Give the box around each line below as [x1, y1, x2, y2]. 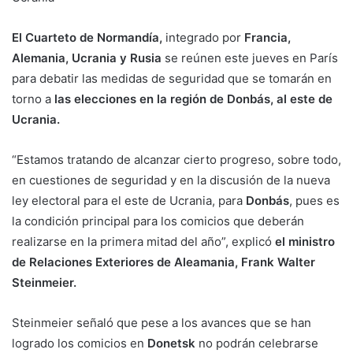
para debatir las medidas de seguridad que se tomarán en [12, 71, 332, 87]
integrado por [165, 30, 244, 46]
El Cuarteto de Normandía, [12, 30, 165, 46]
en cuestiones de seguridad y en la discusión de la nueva [12, 173, 330, 188]
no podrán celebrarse [195, 336, 318, 351]
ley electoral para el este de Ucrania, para [12, 193, 246, 209]
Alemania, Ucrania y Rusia [12, 50, 162, 66]
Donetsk [147, 336, 195, 351]
